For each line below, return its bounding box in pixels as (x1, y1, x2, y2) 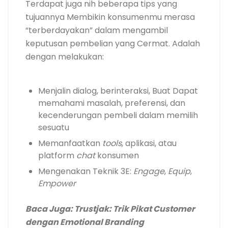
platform (38, 150, 76, 162)
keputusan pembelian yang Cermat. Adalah (25, 38, 200, 50)
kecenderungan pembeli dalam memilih (38, 109, 198, 122)
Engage (133, 165, 164, 178)
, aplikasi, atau (122, 137, 177, 150)
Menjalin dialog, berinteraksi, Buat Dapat (38, 85, 198, 97)
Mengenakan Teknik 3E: (38, 165, 133, 178)
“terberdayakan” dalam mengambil (25, 24, 168, 37)
